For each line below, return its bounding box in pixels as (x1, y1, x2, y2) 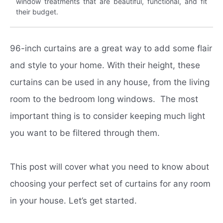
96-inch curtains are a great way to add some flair (10, 43, 212, 53)
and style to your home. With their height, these (10, 60, 200, 70)
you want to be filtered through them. (10, 127, 162, 138)
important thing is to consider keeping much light (10, 111, 205, 121)
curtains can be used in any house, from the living (10, 77, 210, 87)
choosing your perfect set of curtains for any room (10, 178, 211, 189)
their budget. (16, 7, 58, 16)
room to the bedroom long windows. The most (10, 94, 198, 104)
